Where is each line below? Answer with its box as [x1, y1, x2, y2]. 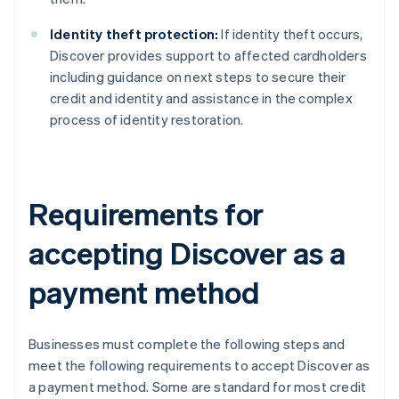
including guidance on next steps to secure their [50, 68, 346, 86]
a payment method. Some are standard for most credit [28, 378, 367, 396]
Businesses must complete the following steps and [28, 335, 346, 354]
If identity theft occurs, [218, 25, 363, 44]
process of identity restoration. [50, 110, 244, 129]
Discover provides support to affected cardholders [50, 46, 367, 65]
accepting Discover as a [28, 233, 346, 273]
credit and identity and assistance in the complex [50, 89, 353, 108]
